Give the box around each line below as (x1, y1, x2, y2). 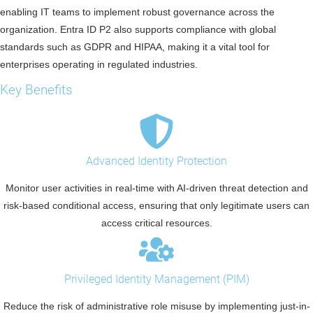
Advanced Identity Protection (86, 154, 227, 168)
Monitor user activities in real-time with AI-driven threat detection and (5, 182, 308, 194)
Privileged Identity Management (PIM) (64, 272, 249, 286)
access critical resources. (101, 217, 212, 229)
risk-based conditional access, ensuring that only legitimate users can (3, 200, 310, 212)
